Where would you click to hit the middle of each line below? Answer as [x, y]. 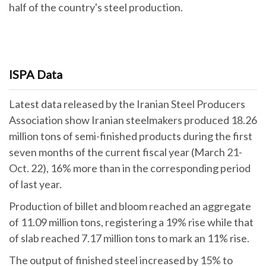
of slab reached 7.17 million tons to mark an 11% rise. [130, 238]
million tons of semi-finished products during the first [131, 136]
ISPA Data [36, 74]
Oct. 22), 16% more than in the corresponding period [130, 168]
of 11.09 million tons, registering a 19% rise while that [131, 222]
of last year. [35, 184]
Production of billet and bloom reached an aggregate [130, 206]
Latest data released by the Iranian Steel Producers [127, 104]
